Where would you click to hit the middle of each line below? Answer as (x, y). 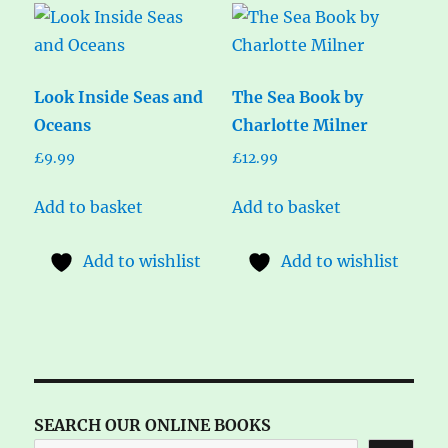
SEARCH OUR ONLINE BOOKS (153, 425)
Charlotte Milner (299, 124)
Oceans (63, 124)
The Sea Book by (297, 96)
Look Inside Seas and (119, 96)
